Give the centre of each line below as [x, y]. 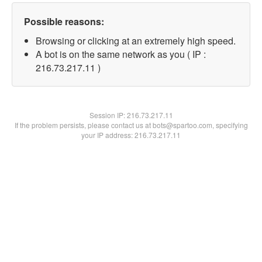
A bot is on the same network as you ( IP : [121, 54]
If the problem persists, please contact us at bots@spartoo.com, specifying [131, 125]
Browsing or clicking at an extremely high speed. [136, 41]
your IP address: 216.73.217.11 [131, 135]
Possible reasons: [64, 21]
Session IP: [108, 115]
